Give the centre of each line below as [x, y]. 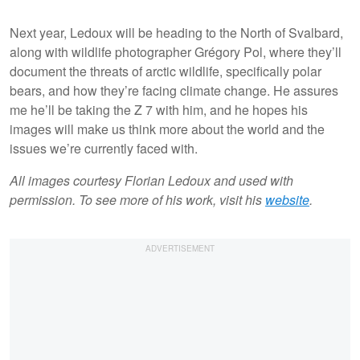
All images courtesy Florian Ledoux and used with [151, 181]
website [287, 200]
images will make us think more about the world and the [167, 129]
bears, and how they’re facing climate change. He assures [174, 91]
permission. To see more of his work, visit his [137, 200]
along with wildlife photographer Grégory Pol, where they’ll [176, 52]
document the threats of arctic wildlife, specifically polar [166, 72]
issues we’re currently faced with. [104, 149]
